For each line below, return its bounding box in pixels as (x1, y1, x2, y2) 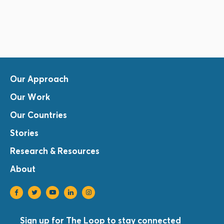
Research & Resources (10, 145, 99, 156)
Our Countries (10, 109, 67, 120)
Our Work (10, 91, 50, 102)
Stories (10, 127, 38, 138)
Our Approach (10, 73, 68, 84)
